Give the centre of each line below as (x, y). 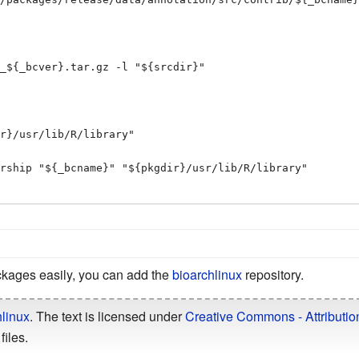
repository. (272, 274)
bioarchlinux (207, 274)
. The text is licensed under (107, 316)
